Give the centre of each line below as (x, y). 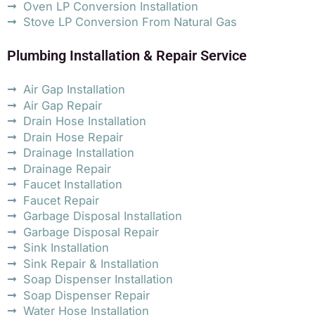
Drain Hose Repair (73, 137)
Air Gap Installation (74, 90)
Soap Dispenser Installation (98, 279)
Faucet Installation (72, 185)
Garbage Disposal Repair (91, 232)
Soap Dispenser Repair (86, 295)
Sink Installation (66, 248)
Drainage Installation (78, 153)
